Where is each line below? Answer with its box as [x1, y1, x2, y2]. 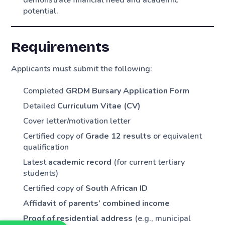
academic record [48, 157, 112, 168]
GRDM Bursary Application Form [66, 85, 190, 97]
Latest [23, 157, 49, 168]
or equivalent [151, 131, 202, 142]
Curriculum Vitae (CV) [57, 100, 141, 112]
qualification [23, 142, 69, 153]
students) [23, 168, 59, 179]
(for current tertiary [111, 157, 185, 168]
